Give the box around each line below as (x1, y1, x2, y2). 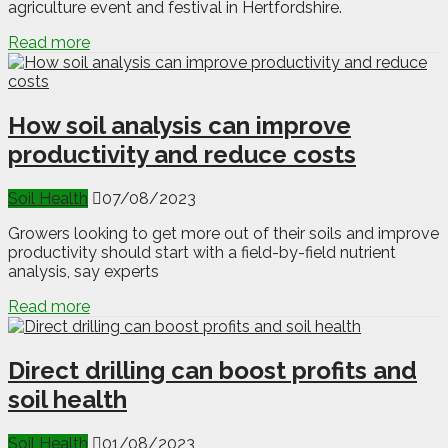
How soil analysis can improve (8, 111, 351, 141)
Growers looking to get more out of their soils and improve (8, 224, 439, 244)
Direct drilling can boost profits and (8, 356, 417, 386)
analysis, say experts (8, 262, 159, 282)
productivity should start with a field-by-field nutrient (8, 243, 396, 263)
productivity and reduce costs (8, 140, 356, 170)
